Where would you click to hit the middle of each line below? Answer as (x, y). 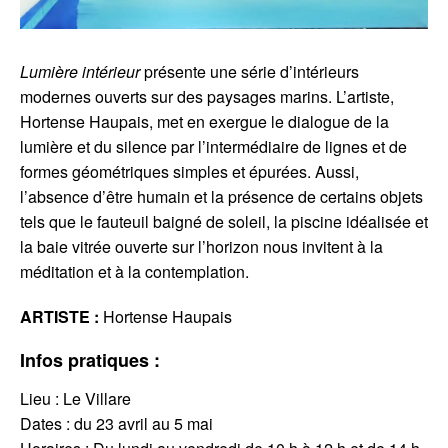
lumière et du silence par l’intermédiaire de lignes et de (213, 146)
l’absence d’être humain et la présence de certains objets (221, 196)
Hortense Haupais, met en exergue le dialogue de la (204, 121)
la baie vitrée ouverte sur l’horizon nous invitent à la (201, 246)
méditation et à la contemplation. (134, 271)
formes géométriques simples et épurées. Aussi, (189, 171)
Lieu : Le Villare (75, 398)
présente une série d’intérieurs (251, 71)
